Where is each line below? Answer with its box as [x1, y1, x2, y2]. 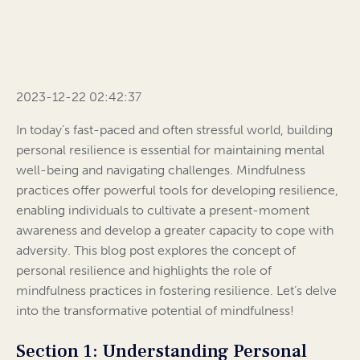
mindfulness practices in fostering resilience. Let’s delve [16, 283, 337, 299]
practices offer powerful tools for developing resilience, [16, 182, 338, 198]
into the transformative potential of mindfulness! [16, 303, 294, 319]
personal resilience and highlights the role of [16, 263, 272, 279]
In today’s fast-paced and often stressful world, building [16, 122, 333, 138]
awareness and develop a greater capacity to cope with [16, 223, 333, 239]
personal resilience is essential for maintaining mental [16, 142, 325, 158]
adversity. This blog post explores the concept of [16, 243, 296, 259]
